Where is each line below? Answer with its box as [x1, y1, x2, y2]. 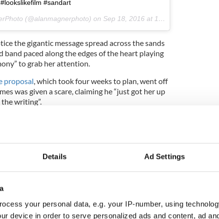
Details [43, 152, 66, 161]
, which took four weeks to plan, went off [33, 76, 168, 86]
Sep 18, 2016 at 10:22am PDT [103, 14, 158, 22]
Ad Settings [144, 152, 185, 161]
